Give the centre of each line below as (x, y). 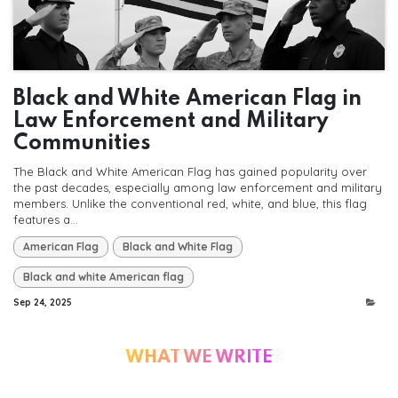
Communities (82, 144)
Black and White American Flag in (187, 99)
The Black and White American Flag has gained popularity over (190, 172)
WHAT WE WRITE (199, 358)
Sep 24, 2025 (43, 303)
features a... (46, 220)
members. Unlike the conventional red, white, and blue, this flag (190, 204)
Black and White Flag (178, 247)
